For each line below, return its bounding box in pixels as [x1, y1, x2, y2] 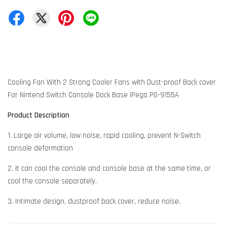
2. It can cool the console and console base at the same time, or [8, 164, 211, 174]
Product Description [8, 110, 69, 121]
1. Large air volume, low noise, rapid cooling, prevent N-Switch [8, 131, 201, 141]
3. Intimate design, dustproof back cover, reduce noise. [8, 197, 180, 207]
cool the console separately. [8, 176, 97, 186]
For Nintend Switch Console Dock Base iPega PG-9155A [8, 90, 179, 100]
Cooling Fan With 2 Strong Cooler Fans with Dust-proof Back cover [8, 78, 216, 88]
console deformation [8, 143, 73, 154]
